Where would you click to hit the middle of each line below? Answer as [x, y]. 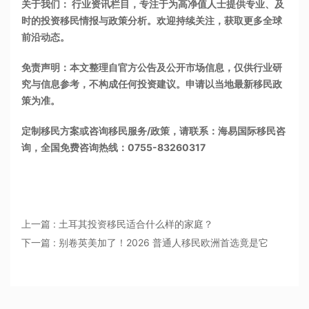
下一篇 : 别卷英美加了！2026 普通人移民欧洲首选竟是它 [145, 243]
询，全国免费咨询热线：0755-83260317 [114, 148]
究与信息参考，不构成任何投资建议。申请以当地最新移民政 [152, 84]
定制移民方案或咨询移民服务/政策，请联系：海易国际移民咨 [154, 131]
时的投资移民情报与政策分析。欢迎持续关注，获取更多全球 [152, 21]
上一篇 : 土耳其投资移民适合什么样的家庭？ [118, 224]
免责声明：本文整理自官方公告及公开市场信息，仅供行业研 [152, 68]
